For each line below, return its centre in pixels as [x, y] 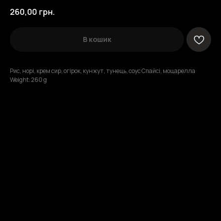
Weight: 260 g [28, 80]
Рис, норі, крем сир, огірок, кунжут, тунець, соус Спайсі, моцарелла [103, 71]
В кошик [97, 39]
